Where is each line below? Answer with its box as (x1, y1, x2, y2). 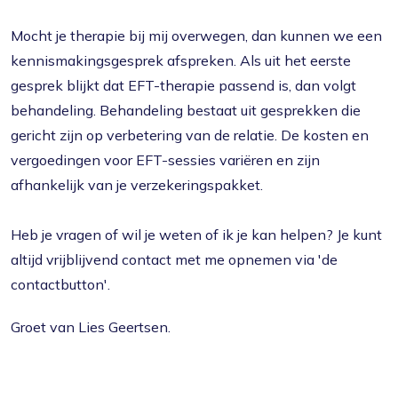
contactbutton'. (11, 275, 110, 293)
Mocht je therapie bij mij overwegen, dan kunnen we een (11, 27, 382, 44)
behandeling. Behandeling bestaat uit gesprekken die (11, 101, 361, 119)
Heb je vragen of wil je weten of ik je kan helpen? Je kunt (11, 226, 382, 243)
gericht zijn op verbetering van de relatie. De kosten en (11, 126, 369, 144)
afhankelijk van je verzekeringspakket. (11, 176, 263, 194)
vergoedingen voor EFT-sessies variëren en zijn (11, 151, 320, 169)
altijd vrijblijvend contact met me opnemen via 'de (11, 251, 338, 268)
